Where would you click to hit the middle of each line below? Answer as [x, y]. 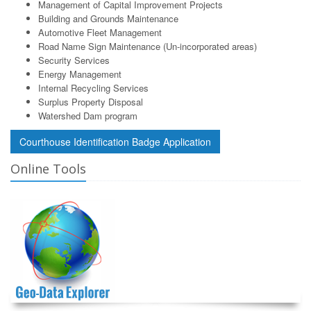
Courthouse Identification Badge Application [115, 142]
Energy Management [80, 74]
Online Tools [48, 169]
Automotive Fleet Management [100, 32]
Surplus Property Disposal [91, 102]
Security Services [74, 60]
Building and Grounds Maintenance [108, 18]
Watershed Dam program [88, 116]
